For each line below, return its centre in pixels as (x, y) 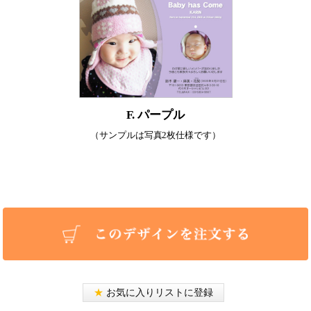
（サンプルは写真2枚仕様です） (155, 135)
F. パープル (155, 115)
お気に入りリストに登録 (159, 293)
